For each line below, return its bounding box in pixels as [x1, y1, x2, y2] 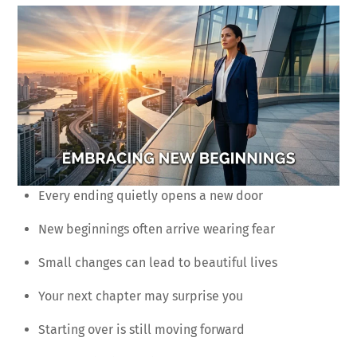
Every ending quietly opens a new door [38, 187, 263, 203]
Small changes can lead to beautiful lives [38, 254, 277, 270]
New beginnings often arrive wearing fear [38, 221, 275, 237]
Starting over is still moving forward [38, 321, 245, 337]
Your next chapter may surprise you [38, 288, 243, 304]
